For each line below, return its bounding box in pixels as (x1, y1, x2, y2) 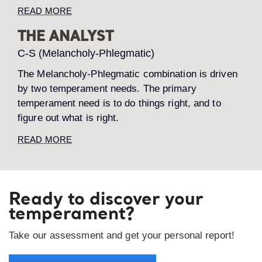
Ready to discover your (9, 191, 204, 209)
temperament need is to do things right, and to (18, 98, 221, 109)
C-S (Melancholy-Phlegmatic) (18, 47, 154, 59)
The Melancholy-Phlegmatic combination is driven (18, 68, 237, 80)
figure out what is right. (18, 112, 119, 123)
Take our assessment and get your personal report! (9, 230, 235, 241)
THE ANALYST (18, 31, 113, 44)
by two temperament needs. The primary (18, 83, 196, 94)
